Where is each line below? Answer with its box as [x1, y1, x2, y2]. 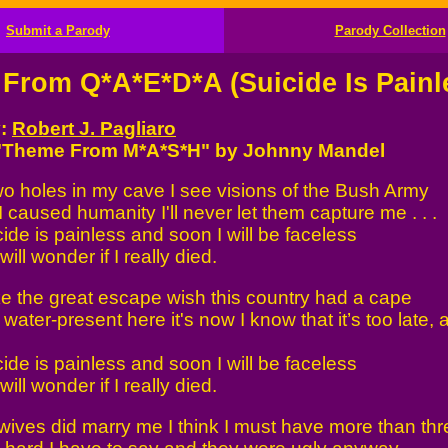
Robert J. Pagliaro [12, 117, 176, 139]
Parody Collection [334, 23, 446, 38]
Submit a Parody [6, 23, 110, 38]
